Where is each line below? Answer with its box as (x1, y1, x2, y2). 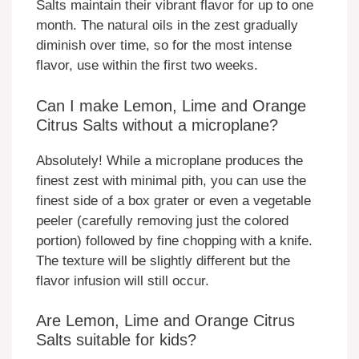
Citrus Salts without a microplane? (36, 115, 278, 134)
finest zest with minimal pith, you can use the (36, 172, 306, 188)
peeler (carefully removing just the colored (36, 212, 288, 228)
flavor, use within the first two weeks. (36, 58, 258, 74)
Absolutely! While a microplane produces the (36, 152, 303, 168)
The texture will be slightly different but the (36, 252, 290, 268)
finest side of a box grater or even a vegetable (36, 192, 311, 208)
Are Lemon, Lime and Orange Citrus (36, 312, 295, 330)
